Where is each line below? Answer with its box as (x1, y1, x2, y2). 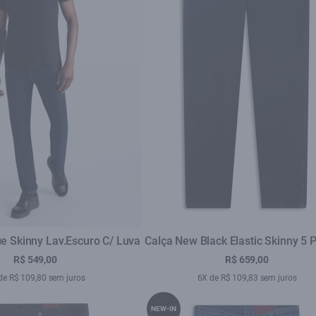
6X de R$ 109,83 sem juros (197, 273, 297, 283)
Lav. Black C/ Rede (200, 251, 293, 265)
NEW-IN (151, 305, 176, 312)
